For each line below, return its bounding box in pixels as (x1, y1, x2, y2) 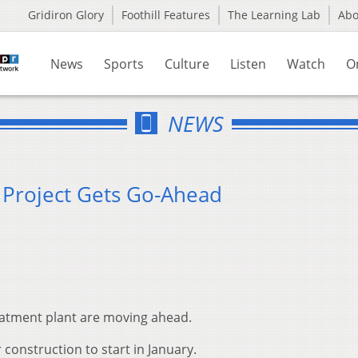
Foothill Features (121, 7, 210, 22)
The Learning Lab (228, 7, 320, 22)
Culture (165, 55, 209, 73)
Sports (104, 55, 144, 73)
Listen (230, 55, 266, 73)
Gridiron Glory (28, 7, 104, 22)
